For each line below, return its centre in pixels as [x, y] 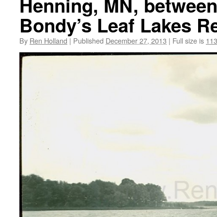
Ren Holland [48, 40]
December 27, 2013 [136, 40]
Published [88, 40]
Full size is [188, 40]
